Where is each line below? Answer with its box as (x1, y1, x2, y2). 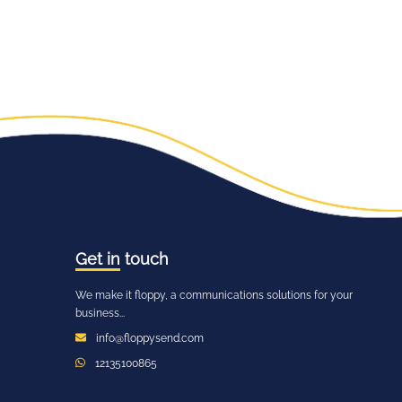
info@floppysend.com (96, 332, 204, 345)
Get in (75, 249, 120, 268)
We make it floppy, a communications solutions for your (75, 289, 353, 301)
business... (75, 307, 125, 319)
